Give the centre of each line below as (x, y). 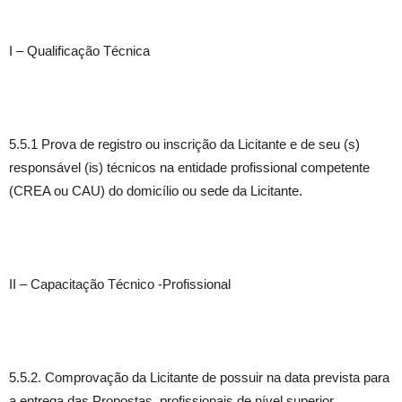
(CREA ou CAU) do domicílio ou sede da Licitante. (156, 191)
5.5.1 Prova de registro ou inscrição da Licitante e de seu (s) (184, 144)
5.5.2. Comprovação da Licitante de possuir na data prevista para (199, 377)
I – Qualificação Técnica (79, 51)
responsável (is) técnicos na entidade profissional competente (189, 167)
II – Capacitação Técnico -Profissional (120, 284)
